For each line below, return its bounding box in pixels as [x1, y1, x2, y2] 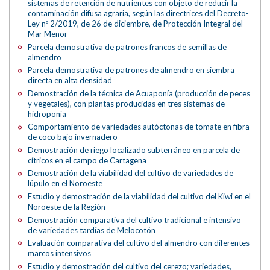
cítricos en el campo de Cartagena [28, 155, 147, 165]
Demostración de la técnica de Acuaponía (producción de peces [28, 88, 251, 98]
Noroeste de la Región [28, 202, 106, 212]
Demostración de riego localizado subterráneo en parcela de [28, 145, 240, 155]
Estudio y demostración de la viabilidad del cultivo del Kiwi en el [28, 192, 251, 202]
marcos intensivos [28, 248, 92, 259]
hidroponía [28, 108, 67, 119]
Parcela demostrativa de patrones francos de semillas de [28, 42, 227, 52]
